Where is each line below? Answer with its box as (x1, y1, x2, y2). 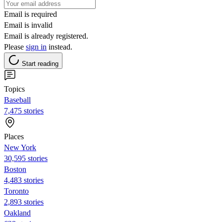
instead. (47, 42, 72, 51)
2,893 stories (4, 197, 44, 206)
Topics (4, 84, 25, 93)
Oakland (4, 208, 31, 217)
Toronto (4, 186, 29, 195)
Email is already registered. (4, 31, 88, 40)
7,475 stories (4, 106, 44, 115)
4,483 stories (4, 175, 44, 184)
